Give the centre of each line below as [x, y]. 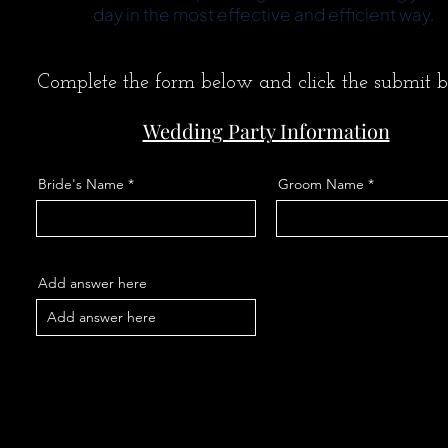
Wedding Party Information [266, 130]
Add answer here [92, 283]
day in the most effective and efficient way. [266, 14]
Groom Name [321, 184]
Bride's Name [81, 184]
